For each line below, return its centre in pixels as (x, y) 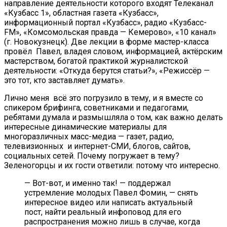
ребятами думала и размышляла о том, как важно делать (113, 118)
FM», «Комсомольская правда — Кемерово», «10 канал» (110, 32)
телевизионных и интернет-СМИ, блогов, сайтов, (97, 146)
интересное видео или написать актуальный (108, 203)
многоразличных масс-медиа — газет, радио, (89, 137)
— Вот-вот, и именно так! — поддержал (98, 183)
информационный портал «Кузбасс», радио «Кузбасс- (105, 23)
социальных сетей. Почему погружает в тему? (92, 156)
